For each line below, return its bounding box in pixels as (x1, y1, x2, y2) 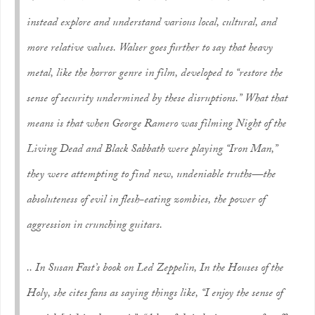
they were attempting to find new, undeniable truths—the (27, 166, 276, 185)
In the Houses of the (200, 259, 283, 278)
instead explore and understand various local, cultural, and (27, 14, 277, 33)
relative (51, 39, 84, 58)
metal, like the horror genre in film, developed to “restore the (27, 65, 283, 84)
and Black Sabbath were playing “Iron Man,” (83, 141, 278, 160)
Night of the (236, 115, 286, 134)
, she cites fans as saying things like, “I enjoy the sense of (48, 285, 283, 304)
